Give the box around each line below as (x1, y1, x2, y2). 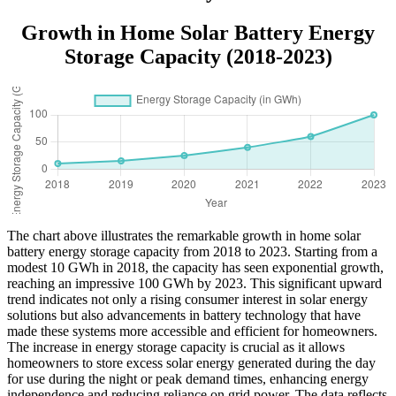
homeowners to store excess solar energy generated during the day (7, 354, 376, 370)
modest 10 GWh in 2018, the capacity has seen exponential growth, (7, 259, 384, 275)
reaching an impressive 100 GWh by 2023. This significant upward (7, 275, 382, 291)
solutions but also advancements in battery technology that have (7, 307, 361, 323)
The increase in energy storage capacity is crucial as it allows (7, 339, 345, 354)
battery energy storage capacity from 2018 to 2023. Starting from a (7, 243, 377, 259)
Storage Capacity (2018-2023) (64, 45, 332, 69)
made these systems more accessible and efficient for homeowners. (7, 323, 377, 339)
